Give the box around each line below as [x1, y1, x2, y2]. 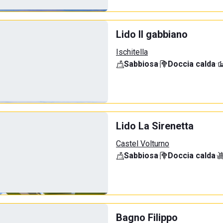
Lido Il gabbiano [116, 28, 188, 40]
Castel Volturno [116, 139, 169, 148]
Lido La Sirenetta [116, 120, 194, 132]
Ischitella [116, 47, 148, 57]
